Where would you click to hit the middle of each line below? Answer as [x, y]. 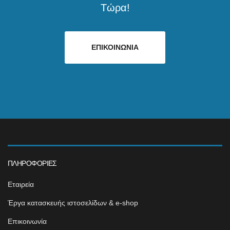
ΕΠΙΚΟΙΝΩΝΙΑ [115, 47]
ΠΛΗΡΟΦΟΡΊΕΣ [32, 164]
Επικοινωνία [27, 222]
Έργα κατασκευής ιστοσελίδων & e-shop [73, 203]
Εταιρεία [21, 185]
